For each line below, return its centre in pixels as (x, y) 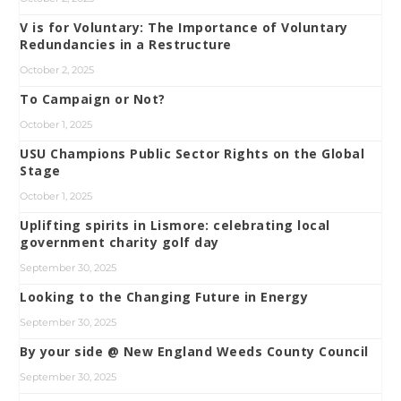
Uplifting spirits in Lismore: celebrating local (175, 225)
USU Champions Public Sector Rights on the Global (192, 153)
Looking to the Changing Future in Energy (164, 296)
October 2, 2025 (57, 69)
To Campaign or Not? (93, 98)
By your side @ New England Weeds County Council (194, 351)
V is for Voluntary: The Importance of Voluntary (184, 27)
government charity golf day (119, 242)
